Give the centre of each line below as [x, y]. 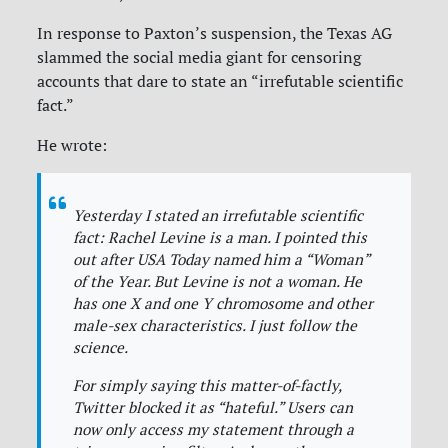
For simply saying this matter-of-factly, [207, 386]
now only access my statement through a [214, 430]
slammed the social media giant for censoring [199, 57]
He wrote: [72, 145]
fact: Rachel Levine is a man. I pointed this [220, 238]
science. [101, 348]
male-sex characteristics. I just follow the [215, 326]
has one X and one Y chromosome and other [223, 304]
